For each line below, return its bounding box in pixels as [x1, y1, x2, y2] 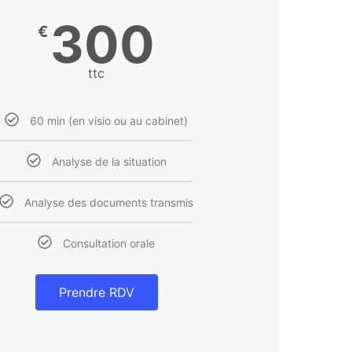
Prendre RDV [58, 284, 134, 301]
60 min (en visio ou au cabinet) [30, 113, 189, 127]
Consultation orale [63, 236, 156, 251]
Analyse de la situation [51, 154, 167, 168]
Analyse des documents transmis [24, 196, 194, 210]
